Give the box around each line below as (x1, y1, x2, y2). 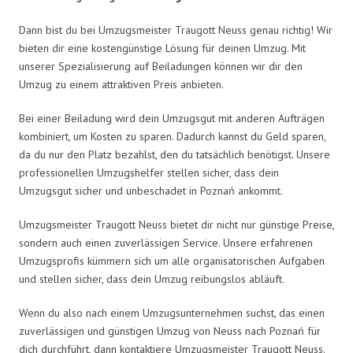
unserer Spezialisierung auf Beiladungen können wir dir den (19, 58, 303, 73)
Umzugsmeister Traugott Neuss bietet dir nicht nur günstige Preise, (19, 217, 334, 232)
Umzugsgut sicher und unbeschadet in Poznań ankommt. (19, 183, 283, 198)
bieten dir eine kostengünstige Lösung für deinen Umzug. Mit (19, 40, 306, 55)
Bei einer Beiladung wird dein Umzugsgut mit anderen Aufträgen (19, 110, 325, 125)
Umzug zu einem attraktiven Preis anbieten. (19, 76, 224, 91)
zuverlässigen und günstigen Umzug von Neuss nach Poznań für (19, 323, 321, 338)
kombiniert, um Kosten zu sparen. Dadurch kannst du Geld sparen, (19, 128, 325, 143)
